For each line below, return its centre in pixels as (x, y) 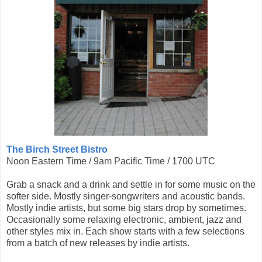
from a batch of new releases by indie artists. (98, 243)
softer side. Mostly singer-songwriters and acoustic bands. (126, 196)
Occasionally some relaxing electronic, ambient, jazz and (124, 220)
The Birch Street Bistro (57, 150)
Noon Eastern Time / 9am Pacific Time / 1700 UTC (111, 161)
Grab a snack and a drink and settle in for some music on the (131, 185)
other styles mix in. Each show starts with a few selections (125, 232)
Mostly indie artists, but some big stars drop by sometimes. (126, 208)
